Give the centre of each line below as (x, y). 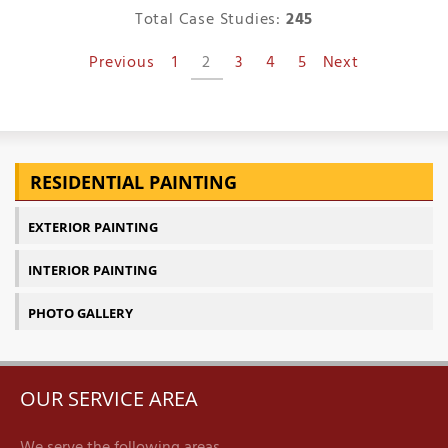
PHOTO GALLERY (80, 313)
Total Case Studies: (210, 20)
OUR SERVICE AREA (109, 398)
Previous (122, 63)
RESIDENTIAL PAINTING (133, 182)
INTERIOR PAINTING (92, 270)
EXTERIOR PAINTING (93, 227)
